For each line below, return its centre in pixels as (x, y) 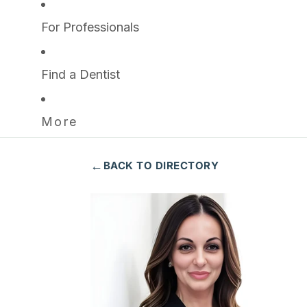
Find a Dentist (81, 74)
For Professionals (90, 27)
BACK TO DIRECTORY (161, 165)
